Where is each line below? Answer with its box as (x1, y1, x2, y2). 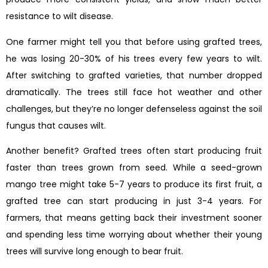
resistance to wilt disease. (6, 10, 113, 23)
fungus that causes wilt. (6, 119, 106, 132)
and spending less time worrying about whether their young (6, 228, 262, 240)
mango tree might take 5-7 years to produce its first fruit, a (6, 178, 262, 190)
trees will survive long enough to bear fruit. (6, 245, 183, 257)
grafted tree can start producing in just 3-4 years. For (6, 194, 262, 207)
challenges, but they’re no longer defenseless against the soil (6, 102, 262, 115)
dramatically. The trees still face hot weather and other (6, 86, 262, 98)
